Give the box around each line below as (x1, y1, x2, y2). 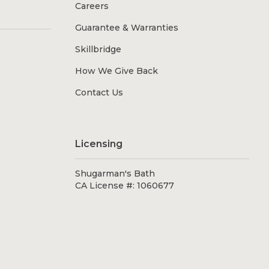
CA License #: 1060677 (74, 180, 174, 192)
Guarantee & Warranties (74, 22, 178, 34)
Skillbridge (74, 44, 121, 55)
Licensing (74, 138, 122, 150)
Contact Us (74, 87, 123, 98)
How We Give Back (74, 65, 158, 77)
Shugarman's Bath (74, 168, 155, 180)
